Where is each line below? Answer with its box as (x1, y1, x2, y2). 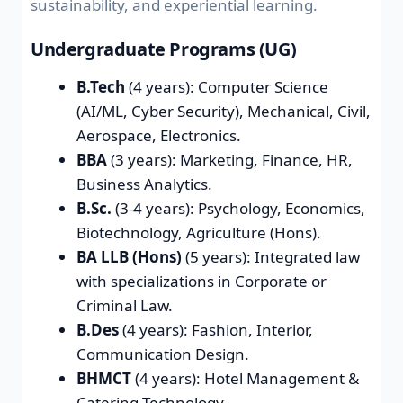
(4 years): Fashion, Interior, (119, 319, 313, 341)
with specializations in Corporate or (76, 271, 327, 292)
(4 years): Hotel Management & (131, 368, 359, 390)
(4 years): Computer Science (125, 76, 328, 98)
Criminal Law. (76, 295, 173, 317)
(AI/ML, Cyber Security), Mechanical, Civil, (76, 101, 371, 122)
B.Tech (76, 76, 125, 98)
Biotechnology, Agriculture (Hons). (76, 222, 321, 244)
